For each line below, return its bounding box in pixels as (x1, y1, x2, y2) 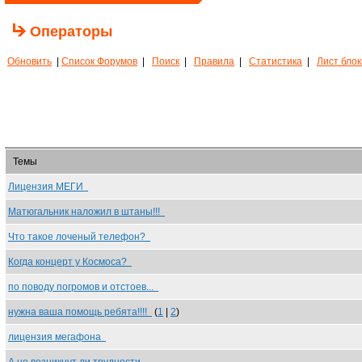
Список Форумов (61, 56, 137, 67)
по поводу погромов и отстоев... (8, 281, 158, 293)
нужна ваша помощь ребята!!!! (8, 306, 152, 318)
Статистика (249, 56, 302, 67)
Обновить (7, 56, 52, 67)
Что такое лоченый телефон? (8, 231, 150, 242)
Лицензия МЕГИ (8, 181, 88, 192)
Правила (194, 56, 234, 67)
